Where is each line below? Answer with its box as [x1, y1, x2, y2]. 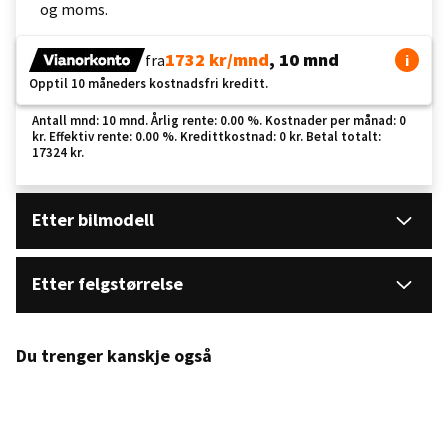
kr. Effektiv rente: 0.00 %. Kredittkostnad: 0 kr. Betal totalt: [32, 128, 381, 146]
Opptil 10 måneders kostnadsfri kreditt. [29, 75, 268, 93]
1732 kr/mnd [165, 48, 269, 72]
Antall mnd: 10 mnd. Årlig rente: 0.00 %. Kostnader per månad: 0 [32, 112, 406, 130]
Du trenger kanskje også [16, 344, 212, 368]
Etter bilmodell [32, 208, 154, 232]
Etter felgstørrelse [32, 272, 183, 296]
